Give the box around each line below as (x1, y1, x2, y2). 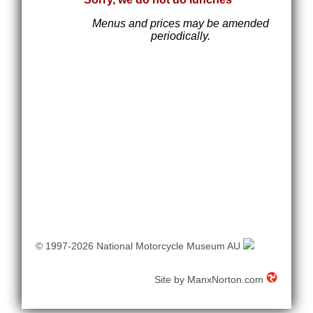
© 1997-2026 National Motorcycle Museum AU (36, 240, 244, 252)
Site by (154, 273, 187, 285)
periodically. (151, 29, 211, 42)
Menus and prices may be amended (92, 17, 270, 29)
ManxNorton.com (187, 273, 263, 285)
